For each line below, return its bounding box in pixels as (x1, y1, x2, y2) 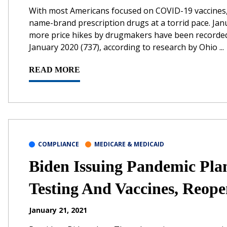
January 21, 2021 (29, 205, 87, 215)
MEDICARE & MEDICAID (94, 139, 164, 148)
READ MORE (29, 65, 80, 74)
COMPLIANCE (38, 139, 79, 148)
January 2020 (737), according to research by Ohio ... (29, 41, 224, 53)
